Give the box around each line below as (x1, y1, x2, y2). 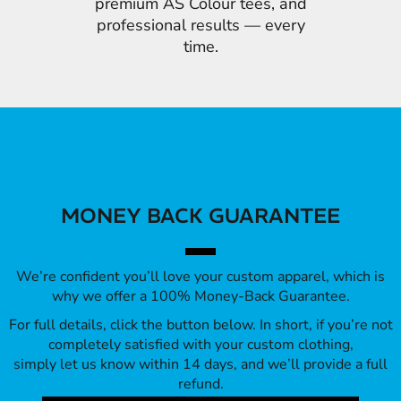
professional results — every (97, 14, 306, 36)
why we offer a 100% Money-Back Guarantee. (51, 286, 350, 306)
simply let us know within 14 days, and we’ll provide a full (13, 354, 388, 374)
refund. (177, 374, 224, 394)
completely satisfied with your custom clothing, (47, 335, 354, 354)
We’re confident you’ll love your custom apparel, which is (16, 267, 385, 286)
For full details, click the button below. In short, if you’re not (8, 315, 393, 335)
